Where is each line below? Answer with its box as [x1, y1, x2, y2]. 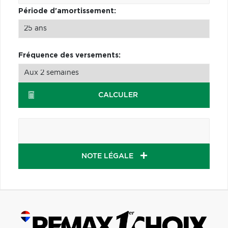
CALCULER [98, 91, 138, 99]
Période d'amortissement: [18, 7, 116, 15]
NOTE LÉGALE [81, 152, 135, 160]
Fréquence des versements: [18, 51, 121, 59]
